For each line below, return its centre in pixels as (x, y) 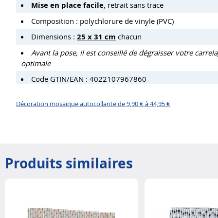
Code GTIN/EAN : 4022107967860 (89, 79)
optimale (36, 64)
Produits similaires (69, 163)
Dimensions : (54, 37)
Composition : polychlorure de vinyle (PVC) (102, 21)
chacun (129, 37)
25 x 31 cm (96, 37)
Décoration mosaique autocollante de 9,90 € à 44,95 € (93, 103)
